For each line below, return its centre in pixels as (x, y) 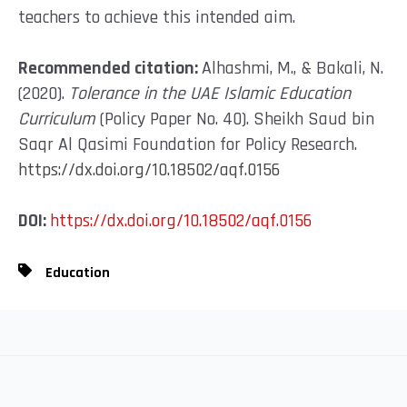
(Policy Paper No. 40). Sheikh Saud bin (235, 119)
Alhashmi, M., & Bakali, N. (293, 68)
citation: (166, 68)
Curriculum (57, 119)
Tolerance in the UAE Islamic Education (210, 93)
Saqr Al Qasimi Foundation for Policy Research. (188, 144)
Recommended (74, 68)
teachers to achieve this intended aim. (157, 17)
